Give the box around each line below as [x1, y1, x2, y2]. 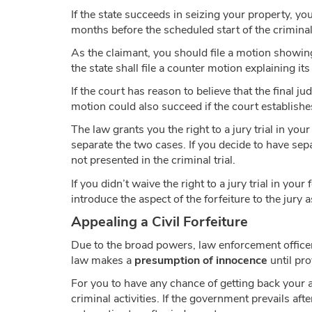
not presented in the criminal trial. [71, 153, 235, 169]
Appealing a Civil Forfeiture [71, 212, 248, 231]
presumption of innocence [134, 252, 267, 268]
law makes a [71, 252, 134, 268]
